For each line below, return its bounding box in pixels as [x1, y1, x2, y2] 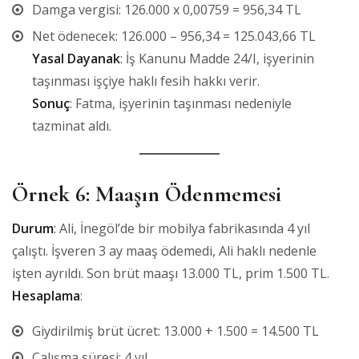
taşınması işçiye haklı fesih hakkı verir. [32, 71, 260, 90]
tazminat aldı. [32, 116, 111, 135]
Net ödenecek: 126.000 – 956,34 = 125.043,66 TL [32, 26, 316, 45]
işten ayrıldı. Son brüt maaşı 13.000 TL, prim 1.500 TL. [12, 264, 329, 282]
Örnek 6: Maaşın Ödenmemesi [12, 179, 281, 208]
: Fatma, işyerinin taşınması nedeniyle [70, 94, 292, 112]
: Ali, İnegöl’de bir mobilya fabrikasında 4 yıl [54, 219, 310, 237]
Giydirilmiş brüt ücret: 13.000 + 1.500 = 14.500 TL [32, 321, 319, 340]
